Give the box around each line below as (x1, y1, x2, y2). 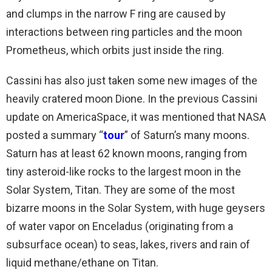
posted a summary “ (6, 129, 103, 141)
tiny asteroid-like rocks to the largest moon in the (6, 165, 241, 178)
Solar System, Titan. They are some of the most (6, 183, 235, 196)
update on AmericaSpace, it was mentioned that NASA (6, 110, 266, 123)
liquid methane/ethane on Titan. (6, 256, 158, 269)
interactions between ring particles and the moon (6, 25, 242, 38)
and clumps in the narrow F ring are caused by (6, 7, 226, 20)
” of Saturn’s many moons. (124, 129, 250, 141)
